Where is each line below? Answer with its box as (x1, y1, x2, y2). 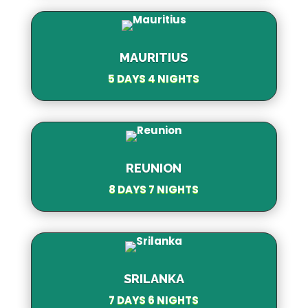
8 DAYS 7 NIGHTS (109, 181, 199, 197)
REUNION (126, 160, 182, 175)
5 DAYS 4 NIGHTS (108, 71, 200, 86)
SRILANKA (123, 271, 184, 286)
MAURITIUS (120, 49, 188, 65)
